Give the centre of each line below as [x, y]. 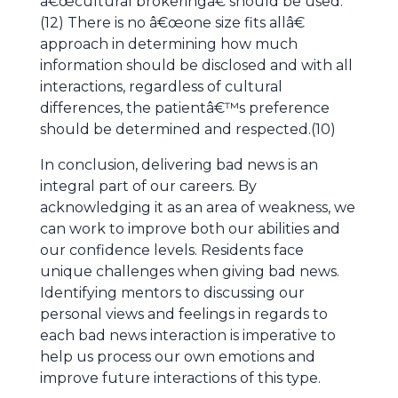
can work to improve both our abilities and [190, 229]
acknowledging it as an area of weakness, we [198, 207]
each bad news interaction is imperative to [188, 335]
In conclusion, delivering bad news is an [179, 165]
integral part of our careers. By [148, 186]
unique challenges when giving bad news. [190, 271]
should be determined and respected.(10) [188, 129]
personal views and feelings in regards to [184, 314]
